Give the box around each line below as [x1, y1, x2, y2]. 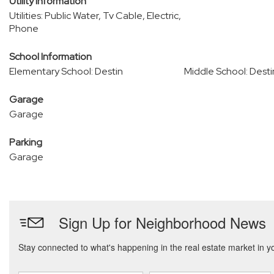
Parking [9, 136, 42, 149]
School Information [9, 50, 92, 63]
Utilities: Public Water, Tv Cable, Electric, [9, 9, 181, 22]
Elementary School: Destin [9, 65, 123, 78]
